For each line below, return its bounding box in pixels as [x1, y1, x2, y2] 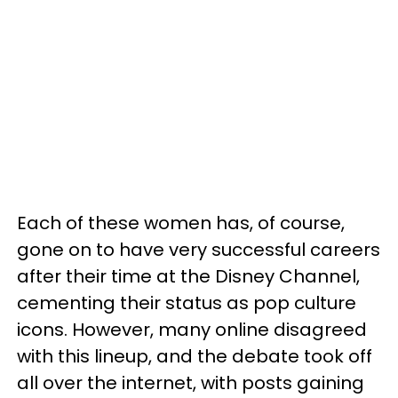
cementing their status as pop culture [17, 291, 356, 315]
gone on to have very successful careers [17, 237, 380, 262]
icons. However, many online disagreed [17, 317, 367, 342]
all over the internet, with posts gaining [17, 370, 364, 395]
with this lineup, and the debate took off [17, 344, 372, 369]
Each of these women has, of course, [17, 211, 345, 235]
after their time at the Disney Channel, [17, 264, 360, 289]
